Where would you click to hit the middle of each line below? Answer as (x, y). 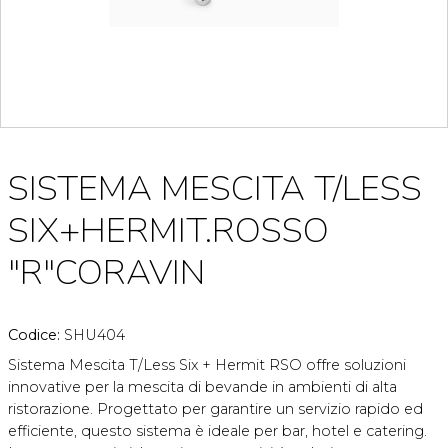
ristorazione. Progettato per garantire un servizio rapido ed (215, 408)
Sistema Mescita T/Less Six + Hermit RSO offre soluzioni (207, 364)
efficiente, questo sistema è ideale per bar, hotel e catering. (217, 430)
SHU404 (94, 334)
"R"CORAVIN (106, 272)
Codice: (36, 334)
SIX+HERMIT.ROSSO (168, 230)
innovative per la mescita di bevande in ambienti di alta (202, 386)
